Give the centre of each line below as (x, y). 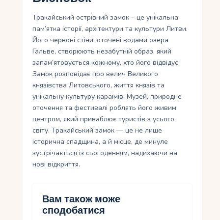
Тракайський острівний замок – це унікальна (106, 18)
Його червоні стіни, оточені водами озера (101, 40)
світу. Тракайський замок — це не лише (97, 131)
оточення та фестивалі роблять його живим (105, 108)
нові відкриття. (56, 165)
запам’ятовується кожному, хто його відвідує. (106, 63)
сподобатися (74, 211)
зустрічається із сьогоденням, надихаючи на (105, 153)
